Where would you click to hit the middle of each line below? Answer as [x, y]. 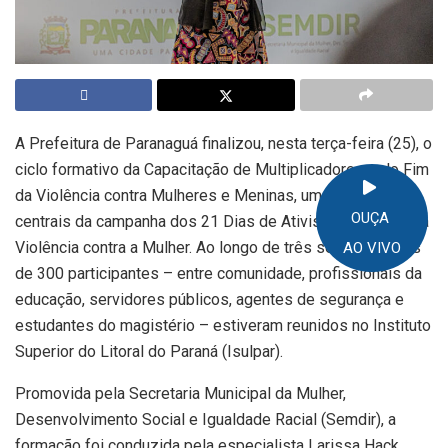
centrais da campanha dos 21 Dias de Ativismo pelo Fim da [222, 221]
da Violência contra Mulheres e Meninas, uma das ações [211, 195]
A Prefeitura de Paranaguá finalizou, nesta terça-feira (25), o [223, 143]
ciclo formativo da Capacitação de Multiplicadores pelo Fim [222, 169]
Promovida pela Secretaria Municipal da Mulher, [180, 393]
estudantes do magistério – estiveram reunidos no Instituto [223, 325]
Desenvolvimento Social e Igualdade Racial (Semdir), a [205, 419]
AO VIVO [372, 248]
